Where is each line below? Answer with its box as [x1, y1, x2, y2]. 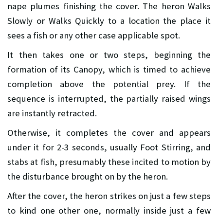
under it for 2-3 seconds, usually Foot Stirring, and [7, 141, 211, 153]
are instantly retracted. [7, 107, 97, 119]
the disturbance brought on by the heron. [7, 170, 168, 182]
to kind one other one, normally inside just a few [7, 204, 211, 216]
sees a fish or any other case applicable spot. [7, 29, 180, 41]
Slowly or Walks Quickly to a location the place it [7, 15, 211, 26]
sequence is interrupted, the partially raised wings [7, 92, 211, 104]
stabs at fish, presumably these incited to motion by [7, 156, 211, 167]
